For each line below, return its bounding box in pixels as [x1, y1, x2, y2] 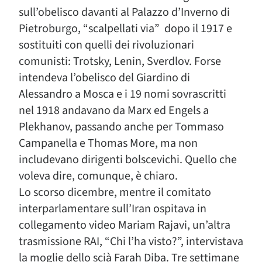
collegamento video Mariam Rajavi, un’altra [19, 217, 230, 233]
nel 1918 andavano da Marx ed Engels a [19, 102, 209, 119]
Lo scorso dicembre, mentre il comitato [19, 184, 211, 201]
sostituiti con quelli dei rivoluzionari [19, 37, 194, 53]
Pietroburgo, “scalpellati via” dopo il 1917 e [19, 20, 232, 37]
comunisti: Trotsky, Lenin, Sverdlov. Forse [19, 53, 221, 70]
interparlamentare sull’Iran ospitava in [19, 201, 206, 217]
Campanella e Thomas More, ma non [19, 135, 198, 151]
